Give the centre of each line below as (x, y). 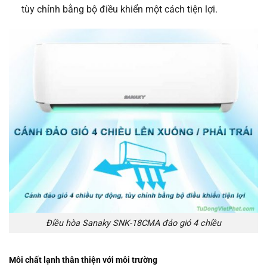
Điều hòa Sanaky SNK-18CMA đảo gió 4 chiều (133, 223)
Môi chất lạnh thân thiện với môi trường (83, 260)
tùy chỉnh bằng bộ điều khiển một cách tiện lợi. (119, 9)
